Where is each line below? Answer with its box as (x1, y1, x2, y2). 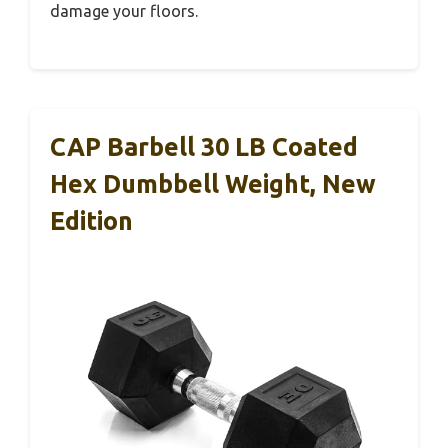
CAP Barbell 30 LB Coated (50, 132, 358, 161)
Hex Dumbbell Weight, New (50, 169, 376, 198)
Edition (50, 206, 133, 235)
